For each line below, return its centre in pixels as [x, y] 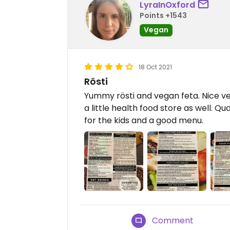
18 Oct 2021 [155, 67]
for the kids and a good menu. [144, 121]
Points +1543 [163, 15]
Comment [173, 220]
